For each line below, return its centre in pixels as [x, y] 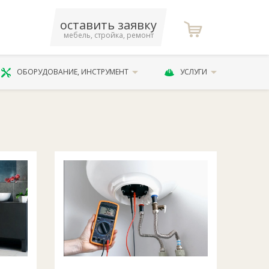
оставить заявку [109, 25]
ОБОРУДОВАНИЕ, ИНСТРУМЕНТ [73, 72]
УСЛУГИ [193, 72]
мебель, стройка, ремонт [108, 35]
